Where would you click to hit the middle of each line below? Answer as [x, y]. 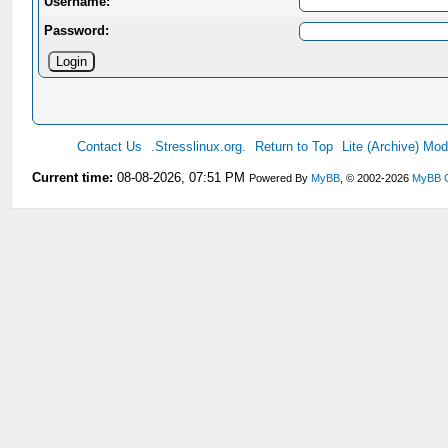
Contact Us [110, 146]
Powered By [280, 177]
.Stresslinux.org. [199, 146]
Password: [77, 30]
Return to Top [294, 146]
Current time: [73, 177]
